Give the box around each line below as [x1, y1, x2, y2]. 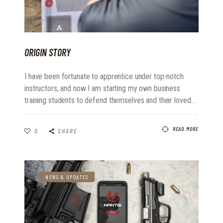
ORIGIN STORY [24, 46, 71, 58]
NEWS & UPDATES [45, 174, 89, 181]
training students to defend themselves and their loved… [24, 96, 196, 106]
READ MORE [172, 125, 199, 132]
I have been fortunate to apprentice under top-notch [24, 72, 184, 82]
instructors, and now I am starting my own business [24, 84, 181, 94]
